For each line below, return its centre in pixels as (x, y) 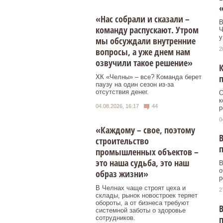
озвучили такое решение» (144, 63)
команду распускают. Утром (147, 30)
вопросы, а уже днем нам (143, 52)
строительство (122, 141)
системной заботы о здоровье (141, 210)
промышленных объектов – (147, 152)
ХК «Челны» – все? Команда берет (149, 77)
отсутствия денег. (122, 92)
